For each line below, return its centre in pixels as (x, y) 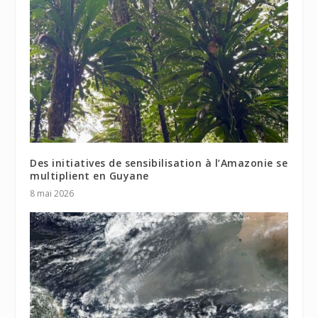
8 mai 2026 (52, 193)
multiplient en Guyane (89, 175)
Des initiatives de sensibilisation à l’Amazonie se (159, 163)
